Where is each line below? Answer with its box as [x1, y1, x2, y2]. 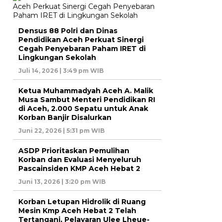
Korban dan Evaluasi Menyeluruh [18, 155, 141, 165]
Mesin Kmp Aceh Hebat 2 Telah [18, 206, 136, 216]
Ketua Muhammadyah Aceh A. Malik [18, 86, 153, 96]
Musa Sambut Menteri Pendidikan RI [18, 95, 155, 105]
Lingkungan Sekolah [18, 53, 96, 62]
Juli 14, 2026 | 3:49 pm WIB [18, 67, 104, 75]
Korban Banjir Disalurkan [18, 113, 111, 122]
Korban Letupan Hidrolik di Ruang [18, 197, 146, 207]
